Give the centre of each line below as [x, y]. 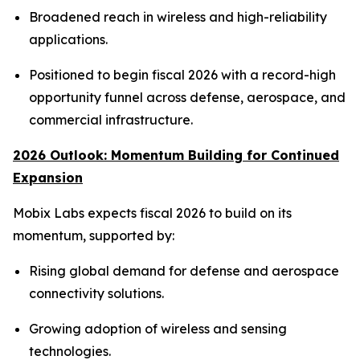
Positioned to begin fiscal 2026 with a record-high [182, 75]
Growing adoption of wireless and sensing [158, 329]
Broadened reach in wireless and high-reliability [178, 17]
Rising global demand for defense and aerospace [184, 271]
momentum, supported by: [94, 235]
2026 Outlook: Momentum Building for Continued [176, 155]
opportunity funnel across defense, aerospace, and [187, 97]
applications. [68, 39]
